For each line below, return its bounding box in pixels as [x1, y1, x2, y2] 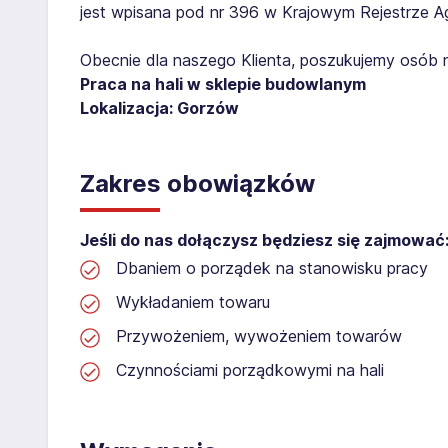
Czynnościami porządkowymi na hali [116, 359, 384, 380]
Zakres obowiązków [80, 168, 315, 198]
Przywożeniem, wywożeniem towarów [116, 325, 402, 346]
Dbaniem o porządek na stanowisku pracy [116, 257, 428, 278]
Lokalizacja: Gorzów [80, 97, 239, 118]
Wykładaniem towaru [116, 291, 270, 312]
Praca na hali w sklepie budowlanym [80, 73, 366, 94]
